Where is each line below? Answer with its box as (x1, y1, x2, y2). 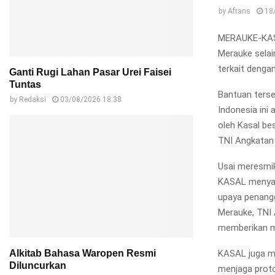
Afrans (228, 7, 250, 15)
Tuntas (9, 79, 41, 90)
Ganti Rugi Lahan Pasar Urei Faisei (9, 67, 171, 77)
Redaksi (19, 95, 46, 104)
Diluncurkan (9, 260, 66, 271)
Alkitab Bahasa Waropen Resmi (9, 248, 156, 258)
